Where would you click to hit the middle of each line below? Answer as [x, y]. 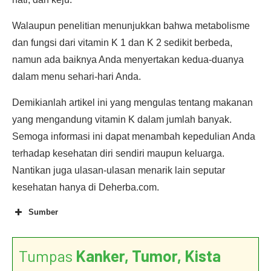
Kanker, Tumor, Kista [148, 256]
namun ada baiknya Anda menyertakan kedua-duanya [128, 60]
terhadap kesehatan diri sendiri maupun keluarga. [118, 153]
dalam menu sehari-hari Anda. [77, 77]
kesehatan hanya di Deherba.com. [86, 187]
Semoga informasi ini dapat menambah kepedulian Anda [134, 136]
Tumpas [47, 256]
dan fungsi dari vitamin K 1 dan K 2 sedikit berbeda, [122, 43]
